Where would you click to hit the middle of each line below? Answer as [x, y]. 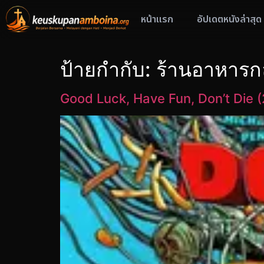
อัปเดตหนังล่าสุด [229, 19]
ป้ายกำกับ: [108, 69]
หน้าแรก [157, 19]
